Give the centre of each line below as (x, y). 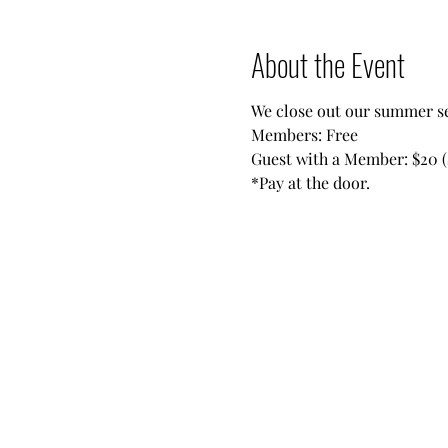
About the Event (327, 64)
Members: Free (304, 134)
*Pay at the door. (310, 182)
